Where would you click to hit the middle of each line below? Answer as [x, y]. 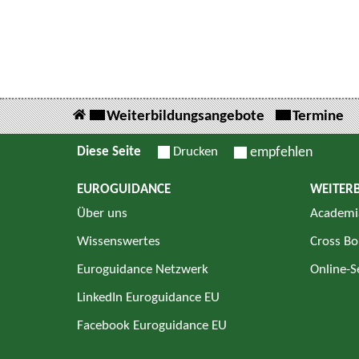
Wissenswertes [119, 242]
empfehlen [281, 153]
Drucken [196, 152]
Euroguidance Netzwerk [143, 270]
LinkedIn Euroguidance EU [148, 298]
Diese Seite [109, 152]
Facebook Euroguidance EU [152, 326]
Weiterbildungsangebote [186, 117]
